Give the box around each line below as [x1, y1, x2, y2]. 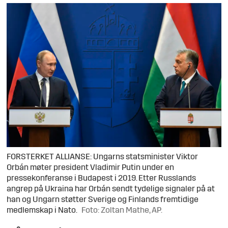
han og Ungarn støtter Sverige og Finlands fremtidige [7, 195, 199, 204]
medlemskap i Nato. [7, 206, 78, 215]
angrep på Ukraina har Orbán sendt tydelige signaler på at [7, 185, 215, 193]
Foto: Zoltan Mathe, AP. [81, 206, 163, 215]
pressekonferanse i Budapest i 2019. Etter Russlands [7, 174, 196, 183]
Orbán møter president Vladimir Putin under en [7, 163, 175, 172]
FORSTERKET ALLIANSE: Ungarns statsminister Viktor [7, 153, 198, 161]
